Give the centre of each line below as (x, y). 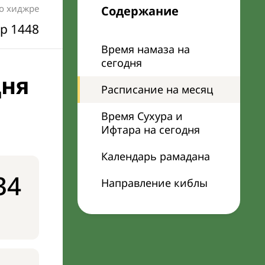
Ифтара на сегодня (151, 130)
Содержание (140, 11)
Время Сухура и (142, 116)
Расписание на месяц (157, 89)
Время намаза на (146, 49)
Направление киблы (154, 183)
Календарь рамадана (156, 156)
